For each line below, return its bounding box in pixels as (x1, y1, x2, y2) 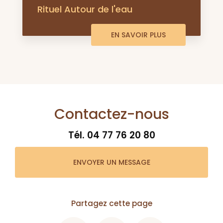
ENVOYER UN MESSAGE (73, 157, 150, 168)
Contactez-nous (54, 104, 169, 124)
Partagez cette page (71, 198, 152, 209)
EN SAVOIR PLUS (111, 30, 166, 40)
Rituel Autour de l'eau (37, 3, 132, 16)
